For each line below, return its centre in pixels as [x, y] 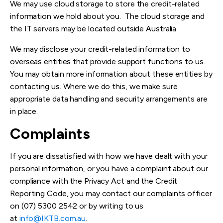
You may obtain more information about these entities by [111, 74]
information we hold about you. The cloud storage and [107, 16]
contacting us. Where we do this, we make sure [94, 87]
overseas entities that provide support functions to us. [108, 62]
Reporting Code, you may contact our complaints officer [111, 194]
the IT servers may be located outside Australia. [94, 29]
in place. [24, 111]
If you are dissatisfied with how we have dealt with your [109, 156]
